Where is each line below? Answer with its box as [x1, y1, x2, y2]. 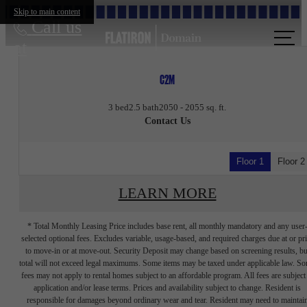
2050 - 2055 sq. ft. [159, 101, 226, 112]
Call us [32, 17, 82, 37]
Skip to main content [14, 7, 80, 16]
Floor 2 [278, 156, 305, 167]
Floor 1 [236, 156, 264, 167]
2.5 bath [129, 101, 159, 112]
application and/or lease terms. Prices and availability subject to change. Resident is [34, 282, 301, 293]
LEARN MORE [118, 185, 217, 202]
